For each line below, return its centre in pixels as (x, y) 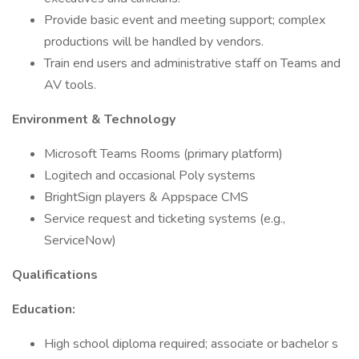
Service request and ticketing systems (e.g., (165, 219)
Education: (44, 309)
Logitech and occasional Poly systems (150, 175)
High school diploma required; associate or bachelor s (191, 344)
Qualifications (55, 275)
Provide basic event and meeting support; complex (185, 20)
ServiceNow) (80, 240)
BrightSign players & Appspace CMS (146, 197)
